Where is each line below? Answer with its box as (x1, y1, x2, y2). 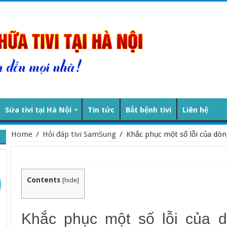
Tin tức (87, 105, 115, 115)
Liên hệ (182, 105, 208, 115)
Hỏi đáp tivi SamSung (42, 130, 116, 139)
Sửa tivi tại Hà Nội (5, 105, 71, 115)
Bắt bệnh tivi (125, 105, 171, 115)
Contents (26, 176, 60, 184)
